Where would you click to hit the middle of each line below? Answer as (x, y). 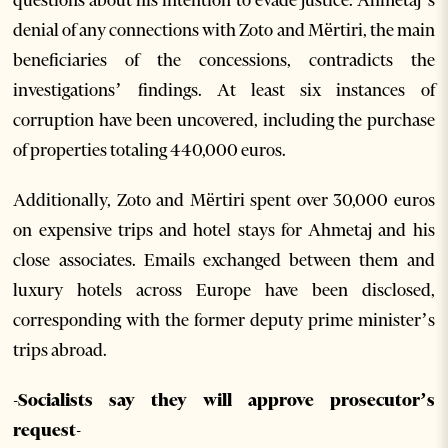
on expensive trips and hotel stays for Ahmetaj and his (224, 230)
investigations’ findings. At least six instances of (224, 90)
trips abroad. (60, 350)
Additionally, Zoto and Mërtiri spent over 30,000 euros (224, 200)
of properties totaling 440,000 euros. (150, 150)
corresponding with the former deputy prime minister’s (224, 320)
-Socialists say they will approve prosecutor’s (224, 400)
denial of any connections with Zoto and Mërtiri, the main (224, 30)
